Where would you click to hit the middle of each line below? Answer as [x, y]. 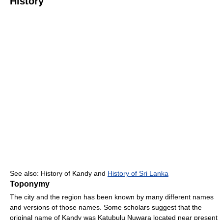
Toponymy [30, 184]
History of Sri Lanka [138, 174]
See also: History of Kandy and [59, 174]
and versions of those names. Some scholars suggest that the [106, 207]
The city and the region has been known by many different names [112, 197]
